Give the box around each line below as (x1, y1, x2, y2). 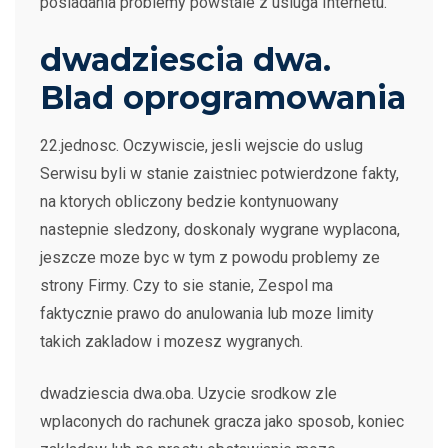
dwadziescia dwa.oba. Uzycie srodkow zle (40, 384, 337, 403)
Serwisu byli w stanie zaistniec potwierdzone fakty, (40, 164, 399, 183)
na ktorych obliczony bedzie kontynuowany (40, 192, 339, 211)
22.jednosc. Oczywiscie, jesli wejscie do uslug (40, 136, 363, 155)
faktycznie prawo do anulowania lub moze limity (40, 304, 374, 323)
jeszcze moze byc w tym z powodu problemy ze (40, 248, 380, 267)
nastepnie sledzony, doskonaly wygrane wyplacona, (40, 220, 400, 239)
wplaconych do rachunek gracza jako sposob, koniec (40, 412, 404, 431)
